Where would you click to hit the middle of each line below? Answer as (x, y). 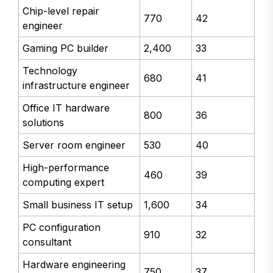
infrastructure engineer (76, 86)
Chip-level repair (61, 11)
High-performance (66, 168)
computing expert (64, 183)
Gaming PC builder (66, 48)
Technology (50, 71)
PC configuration (62, 228)
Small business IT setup (78, 205)
